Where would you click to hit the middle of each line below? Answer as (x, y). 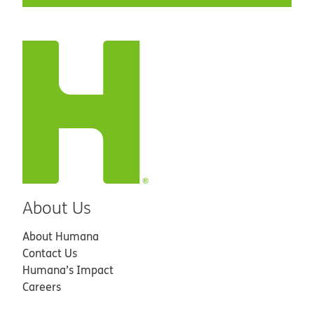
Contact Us (50, 253)
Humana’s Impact (68, 270)
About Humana (61, 237)
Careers (42, 287)
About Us (57, 208)
